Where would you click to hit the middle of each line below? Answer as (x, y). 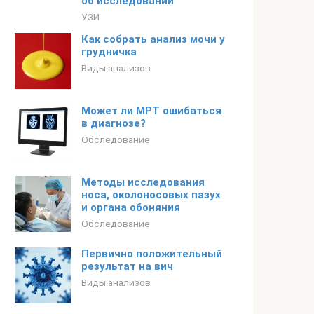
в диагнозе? (114, 123)
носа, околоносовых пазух (151, 195)
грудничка (109, 52)
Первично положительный (152, 254)
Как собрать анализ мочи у (153, 39)
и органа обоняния (131, 207)
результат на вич (127, 266)
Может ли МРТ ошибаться (151, 111)
